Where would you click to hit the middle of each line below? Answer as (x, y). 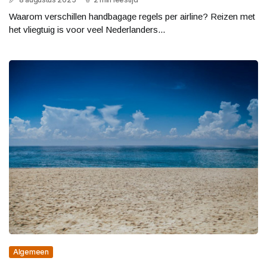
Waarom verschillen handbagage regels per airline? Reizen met (132, 16)
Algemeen (31, 252)
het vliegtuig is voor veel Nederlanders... (87, 29)
